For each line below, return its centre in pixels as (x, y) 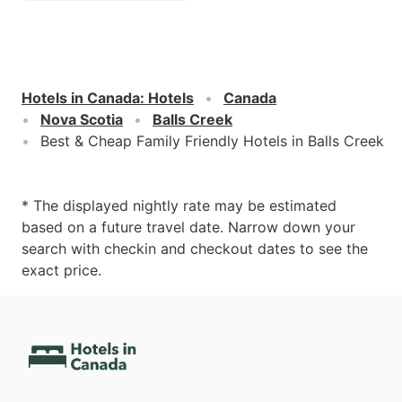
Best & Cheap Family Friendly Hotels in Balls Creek (212, 140)
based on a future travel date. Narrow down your (188, 227)
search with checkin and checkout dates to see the (195, 248)
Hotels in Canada (81, 97)
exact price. (61, 270)
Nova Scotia (82, 119)
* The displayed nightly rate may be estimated (179, 205)
